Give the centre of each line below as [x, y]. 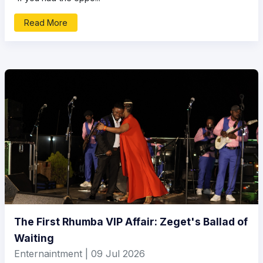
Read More [46, 23]
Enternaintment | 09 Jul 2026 [80, 254]
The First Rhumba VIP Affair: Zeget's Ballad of [131, 222]
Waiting [34, 238]
